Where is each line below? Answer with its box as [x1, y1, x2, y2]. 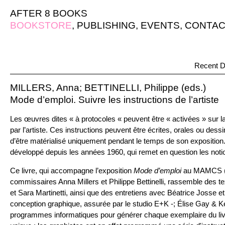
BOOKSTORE [10, 20, 72, 31]
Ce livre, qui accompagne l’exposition [10, 166, 132, 175]
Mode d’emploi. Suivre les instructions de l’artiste [10, 94, 219, 105]
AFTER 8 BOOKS [10, 8, 87, 19]
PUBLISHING [77, 20, 136, 31]
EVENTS [141, 20, 180, 31]
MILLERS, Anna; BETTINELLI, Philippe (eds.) [10, 82, 206, 93]
